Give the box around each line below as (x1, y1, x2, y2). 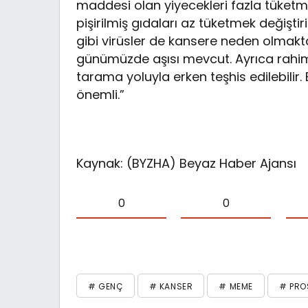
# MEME (219, 280, 254, 293)
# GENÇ (88, 280, 123, 293)
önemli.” (76, 86, 129, 104)
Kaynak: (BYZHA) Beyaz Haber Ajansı (76, 155, 297, 173)
